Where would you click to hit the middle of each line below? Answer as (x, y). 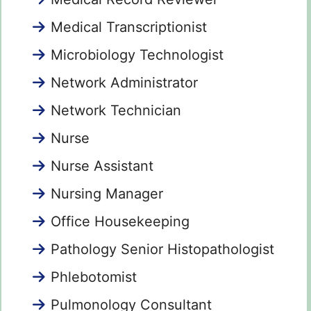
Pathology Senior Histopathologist (162, 250)
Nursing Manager (107, 194)
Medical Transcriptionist (129, 27)
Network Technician (116, 111)
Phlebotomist (94, 277)
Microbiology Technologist (137, 55)
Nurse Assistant (102, 166)
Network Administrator (124, 83)
